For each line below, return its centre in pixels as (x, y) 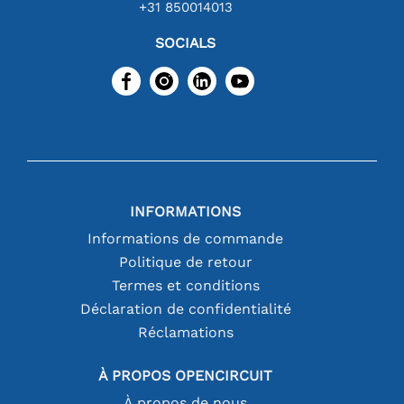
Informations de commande (186, 238)
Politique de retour (185, 262)
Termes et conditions (185, 285)
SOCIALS (186, 42)
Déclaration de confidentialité (185, 308)
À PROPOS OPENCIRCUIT (186, 375)
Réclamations (185, 332)
